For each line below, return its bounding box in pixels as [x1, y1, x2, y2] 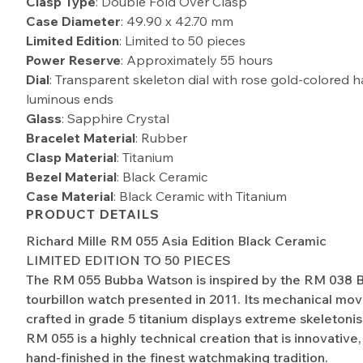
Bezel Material [26, 168, 117, 185]
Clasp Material [26, 148, 117, 165]
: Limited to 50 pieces [119, 32, 246, 49]
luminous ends [26, 90, 114, 107]
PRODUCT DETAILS [26, 205, 160, 222]
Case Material [26, 187, 114, 204]
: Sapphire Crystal [62, 109, 170, 126]
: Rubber [135, 129, 188, 146]
